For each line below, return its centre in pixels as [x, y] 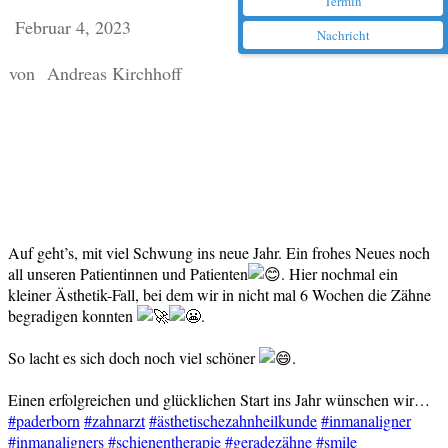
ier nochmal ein [349, 274]
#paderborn [44, 421]
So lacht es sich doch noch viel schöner [133, 358]
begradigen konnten [72, 316]
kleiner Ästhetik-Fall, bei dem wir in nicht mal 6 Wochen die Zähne [219, 295]
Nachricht [343, 35]
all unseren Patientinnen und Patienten [128, 274]
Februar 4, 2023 [73, 27]
